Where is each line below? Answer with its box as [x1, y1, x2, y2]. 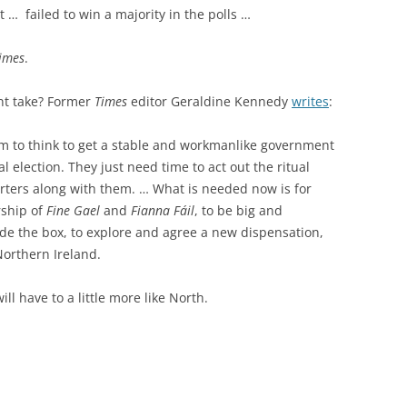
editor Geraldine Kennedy [127, 93, 292, 110]
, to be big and [194, 202, 283, 219]
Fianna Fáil [131, 202, 194, 219]
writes [292, 93, 329, 110]
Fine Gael [46, 202, 100, 219]
